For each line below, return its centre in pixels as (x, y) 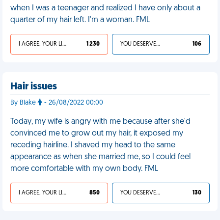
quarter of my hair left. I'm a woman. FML (80, 20)
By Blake (24, 103)
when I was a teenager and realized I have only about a (105, 8)
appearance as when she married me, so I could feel (100, 157)
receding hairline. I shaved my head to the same (93, 145)
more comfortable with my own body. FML (84, 169)
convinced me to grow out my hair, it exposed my (97, 134)
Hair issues (34, 87)
